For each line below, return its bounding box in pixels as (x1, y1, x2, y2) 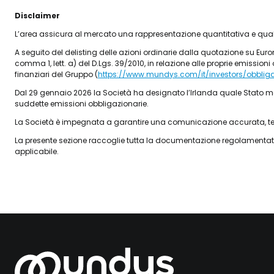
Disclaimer (15, 10, 60, 21)
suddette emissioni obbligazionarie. (15, 98, 149, 109)
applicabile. (15, 146, 59, 157)
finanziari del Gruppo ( (15, 69, 98, 80)
